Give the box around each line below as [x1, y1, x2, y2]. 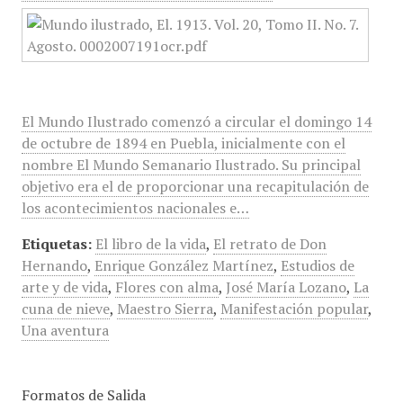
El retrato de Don [212, 234, 327, 254]
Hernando [21, 255, 87, 275]
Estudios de [280, 255, 354, 275]
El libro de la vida [94, 234, 206, 254]
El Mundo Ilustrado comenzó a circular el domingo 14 [21, 112, 372, 131]
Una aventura [21, 320, 109, 340]
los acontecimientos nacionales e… [21, 198, 249, 218]
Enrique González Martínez [94, 255, 273, 275]
